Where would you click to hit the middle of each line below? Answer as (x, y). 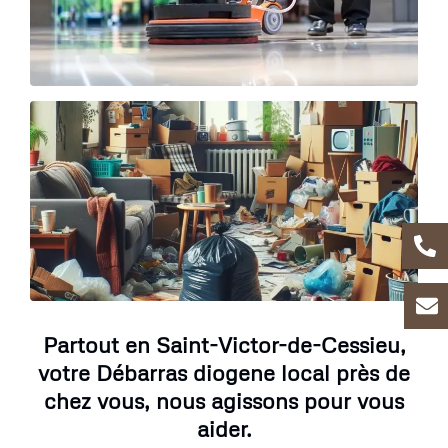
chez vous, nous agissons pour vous (224, 400)
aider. (224, 428)
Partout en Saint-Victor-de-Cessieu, (224, 344)
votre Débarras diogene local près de (224, 372)
